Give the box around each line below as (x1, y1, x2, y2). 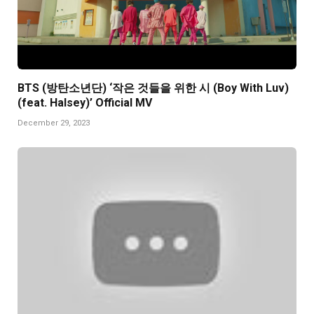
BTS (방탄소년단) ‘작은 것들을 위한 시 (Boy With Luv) (18, 81, 289, 95)
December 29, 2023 (18, 118, 90, 128)
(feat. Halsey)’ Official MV (18, 95, 152, 109)
